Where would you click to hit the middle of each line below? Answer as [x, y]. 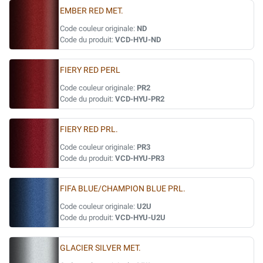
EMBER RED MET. [92, 11]
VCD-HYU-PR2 [140, 99]
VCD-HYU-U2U [140, 218]
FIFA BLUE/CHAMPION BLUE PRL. [123, 189]
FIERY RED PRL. [89, 129]
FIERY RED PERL [90, 70]
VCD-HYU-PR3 [140, 158]
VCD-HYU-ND [138, 40]
